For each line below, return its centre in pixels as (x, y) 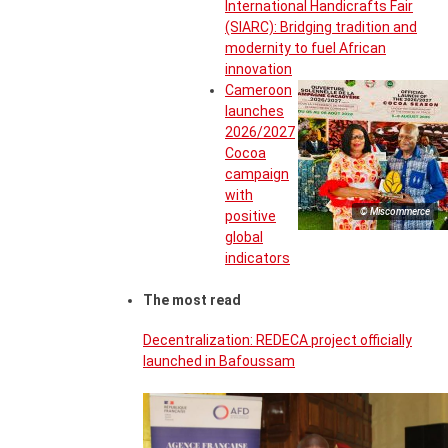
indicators (257, 258)
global (244, 237)
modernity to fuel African (305, 48)
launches (254, 111)
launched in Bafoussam (219, 360)
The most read (192, 300)
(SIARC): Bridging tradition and (321, 27)
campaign (257, 174)
